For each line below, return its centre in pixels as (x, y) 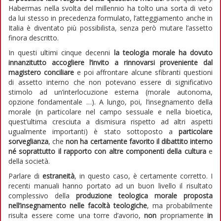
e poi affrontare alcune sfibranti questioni (143, 73)
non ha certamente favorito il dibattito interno (139, 142)
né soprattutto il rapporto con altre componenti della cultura (107, 151)
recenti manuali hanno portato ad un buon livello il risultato (110, 186)
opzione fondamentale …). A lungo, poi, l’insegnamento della (110, 102)
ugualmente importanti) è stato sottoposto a (93, 132)
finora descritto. (34, 38)
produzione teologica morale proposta (144, 196)
